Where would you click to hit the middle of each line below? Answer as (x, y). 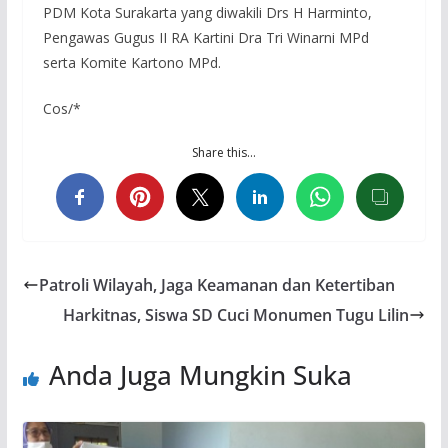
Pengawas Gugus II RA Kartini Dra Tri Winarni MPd (205, 37)
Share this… (223, 152)
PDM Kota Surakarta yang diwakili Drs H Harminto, (207, 12)
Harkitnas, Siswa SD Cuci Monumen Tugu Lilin (236, 314)
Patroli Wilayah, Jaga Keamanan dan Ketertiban (216, 284)
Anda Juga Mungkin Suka (200, 374)
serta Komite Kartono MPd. (131, 62)
